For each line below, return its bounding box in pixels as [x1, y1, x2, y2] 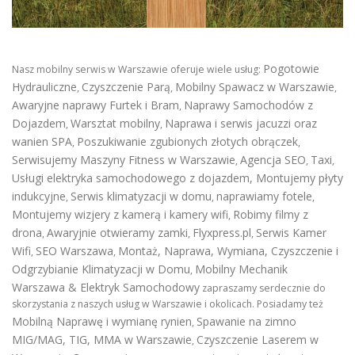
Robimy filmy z [233, 207, 308, 223]
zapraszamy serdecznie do [200, 281, 326, 296]
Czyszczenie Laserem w [197, 332, 319, 348]
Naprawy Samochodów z [184, 97, 313, 113]
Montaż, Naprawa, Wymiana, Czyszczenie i [118, 243, 338, 259]
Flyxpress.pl [193, 225, 251, 241]
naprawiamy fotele [216, 189, 312, 204]
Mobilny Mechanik [195, 261, 288, 277]
